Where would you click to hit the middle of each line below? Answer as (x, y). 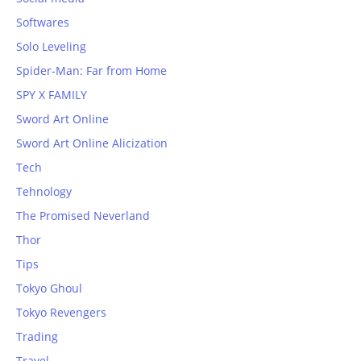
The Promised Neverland (83, 216)
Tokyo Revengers (61, 313)
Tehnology (44, 192)
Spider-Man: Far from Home (91, 71)
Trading (37, 337)
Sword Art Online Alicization (92, 143)
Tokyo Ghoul (49, 288)
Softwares (43, 23)
